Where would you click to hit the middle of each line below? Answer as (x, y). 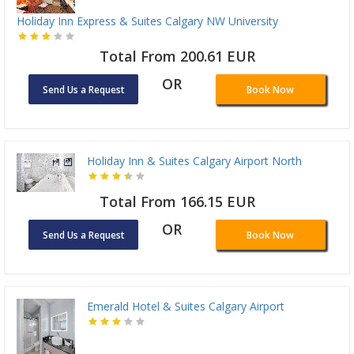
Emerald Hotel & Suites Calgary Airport (186, 306)
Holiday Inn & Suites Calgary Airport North (194, 160)
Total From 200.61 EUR (177, 56)
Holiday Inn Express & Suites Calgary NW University (147, 21)
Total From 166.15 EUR (177, 201)
